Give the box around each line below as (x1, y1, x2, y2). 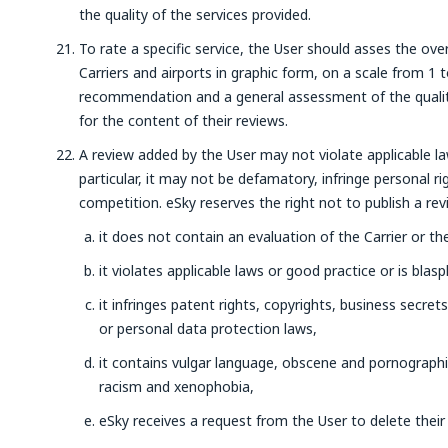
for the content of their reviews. (79, 111, 288, 130)
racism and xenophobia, (99, 377, 254, 396)
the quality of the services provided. (79, 5, 311, 24)
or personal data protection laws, (99, 319, 317, 338)
